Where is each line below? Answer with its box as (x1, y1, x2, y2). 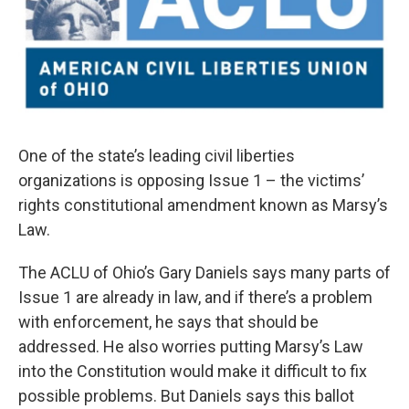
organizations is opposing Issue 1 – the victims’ (18, 171, 364, 191)
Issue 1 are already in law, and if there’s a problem (18, 288, 372, 308)
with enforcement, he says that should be (18, 312, 319, 332)
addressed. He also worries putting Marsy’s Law (18, 337, 363, 357)
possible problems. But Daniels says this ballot (18, 386, 354, 406)
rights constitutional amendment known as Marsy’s (18, 195, 388, 215)
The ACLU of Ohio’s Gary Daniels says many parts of (18, 263, 391, 283)
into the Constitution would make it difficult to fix (18, 362, 367, 382)
